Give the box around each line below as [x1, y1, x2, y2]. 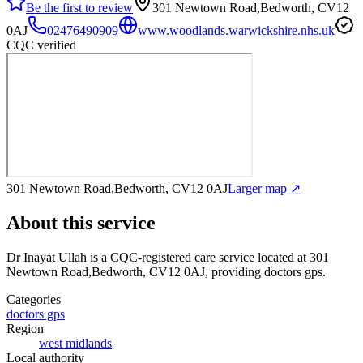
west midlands [39, 335, 112, 350]
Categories [6, 292, 61, 306]
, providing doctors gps [205, 264, 322, 279]
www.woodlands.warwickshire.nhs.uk [138, 23, 335, 37]
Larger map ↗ [228, 181, 301, 195]
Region [6, 321, 44, 335]
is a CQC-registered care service [87, 250, 254, 264]
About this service [6, 211, 156, 233]
